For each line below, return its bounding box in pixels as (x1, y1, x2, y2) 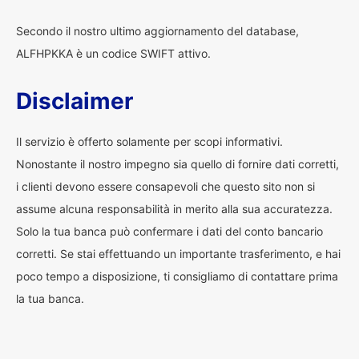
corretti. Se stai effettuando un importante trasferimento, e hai (16, 247, 341, 260)
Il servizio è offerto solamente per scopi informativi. (16, 135, 283, 148)
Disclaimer (16, 87, 133, 115)
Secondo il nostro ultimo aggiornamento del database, (16, 24, 299, 38)
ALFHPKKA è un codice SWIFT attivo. (16, 46, 211, 60)
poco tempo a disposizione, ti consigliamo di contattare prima (16, 269, 338, 283)
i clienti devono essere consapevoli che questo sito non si (16, 179, 315, 193)
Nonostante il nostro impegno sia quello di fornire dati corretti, (16, 157, 339, 171)
